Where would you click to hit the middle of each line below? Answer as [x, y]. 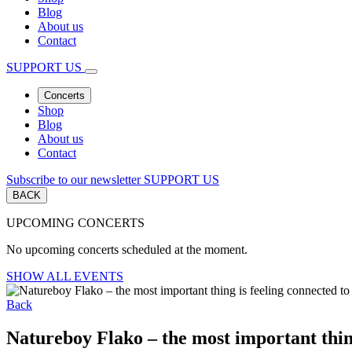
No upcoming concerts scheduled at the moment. [127, 249]
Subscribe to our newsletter [73, 179]
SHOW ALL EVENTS [65, 276]
